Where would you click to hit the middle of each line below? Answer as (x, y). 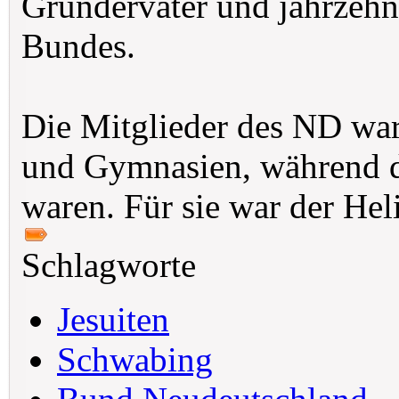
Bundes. (78, 46)
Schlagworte (113, 265)
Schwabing (135, 359)
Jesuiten (113, 319)
